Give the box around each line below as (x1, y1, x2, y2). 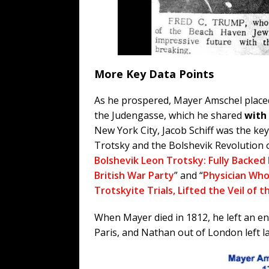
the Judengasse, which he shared (94, 108, 244, 122)
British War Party (94, 168, 174, 182)
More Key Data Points (94, 66, 214, 81)
